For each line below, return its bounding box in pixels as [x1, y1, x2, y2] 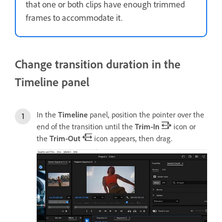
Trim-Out [50, 133, 80, 143]
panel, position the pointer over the [88, 109, 204, 119]
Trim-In [135, 121, 160, 131]
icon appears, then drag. [92, 133, 172, 143]
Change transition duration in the [15, 56, 180, 72]
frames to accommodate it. [26, 12, 122, 23]
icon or [171, 121, 196, 131]
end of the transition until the [37, 121, 135, 131]
